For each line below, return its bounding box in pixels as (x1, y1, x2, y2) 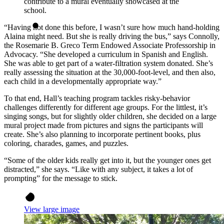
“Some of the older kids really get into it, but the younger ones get (4, 155, 211, 164)
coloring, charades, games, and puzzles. (4, 138, 128, 147)
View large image (24, 204, 79, 213)
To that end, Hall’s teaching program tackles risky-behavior (4, 93, 190, 102)
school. (24, 5, 46, 14)
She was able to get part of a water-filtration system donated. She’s (4, 58, 213, 67)
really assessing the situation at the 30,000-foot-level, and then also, (4, 67, 215, 76)
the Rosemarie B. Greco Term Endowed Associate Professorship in (4, 40, 215, 49)
